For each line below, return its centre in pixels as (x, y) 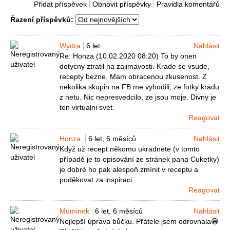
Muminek (74, 211)
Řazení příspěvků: (42, 20)
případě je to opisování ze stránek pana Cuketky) (139, 159)
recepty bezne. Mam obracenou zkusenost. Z (133, 77)
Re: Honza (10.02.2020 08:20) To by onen (128, 56)
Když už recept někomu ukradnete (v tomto (130, 149)
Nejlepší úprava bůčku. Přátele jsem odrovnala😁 (139, 222)
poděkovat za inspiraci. (97, 180)
